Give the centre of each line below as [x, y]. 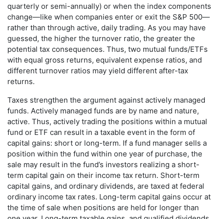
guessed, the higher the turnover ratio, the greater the [101, 39]
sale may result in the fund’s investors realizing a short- [103, 165]
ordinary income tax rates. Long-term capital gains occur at [109, 197]
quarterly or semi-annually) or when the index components [109, 6]
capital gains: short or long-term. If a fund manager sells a [107, 143]
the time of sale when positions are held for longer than [103, 208]
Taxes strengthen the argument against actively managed [106, 100]
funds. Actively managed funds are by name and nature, [103, 111]
